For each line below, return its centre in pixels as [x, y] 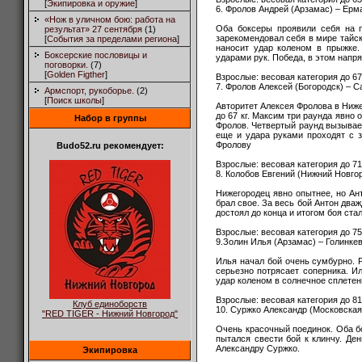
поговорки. [66, 65]
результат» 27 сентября [93, 29]
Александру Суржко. [258, 348]
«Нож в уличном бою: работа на [110, 19]
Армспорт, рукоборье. [89, 90]
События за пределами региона [112, 39]
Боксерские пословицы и [96, 55]
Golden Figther [76, 74]
